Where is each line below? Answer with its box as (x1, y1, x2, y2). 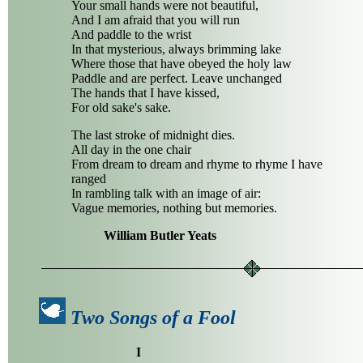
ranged (71, 172, 106, 186)
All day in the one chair (71, 143, 191, 157)
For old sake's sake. (71, 100, 171, 115)
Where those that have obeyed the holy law (71, 57, 292, 71)
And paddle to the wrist (71, 28, 191, 42)
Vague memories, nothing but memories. (71, 201, 277, 216)
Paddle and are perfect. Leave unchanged (71, 71, 282, 86)
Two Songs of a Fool (70, 306, 236, 328)
